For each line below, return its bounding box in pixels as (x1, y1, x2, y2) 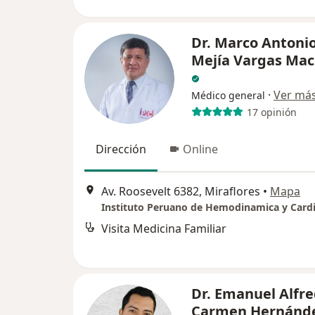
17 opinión (246, 105, 297, 119)
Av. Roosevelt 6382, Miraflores (101, 183, 260, 199)
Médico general (191, 89, 265, 103)
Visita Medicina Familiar (101, 220, 226, 236)
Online (183, 141, 218, 157)
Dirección (96, 141, 146, 157)
